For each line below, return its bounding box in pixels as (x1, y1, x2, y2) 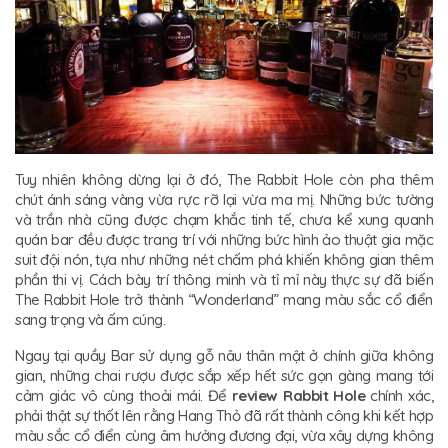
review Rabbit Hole (231, 385, 366, 405)
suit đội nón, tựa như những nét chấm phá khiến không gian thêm (15, 249, 433, 269)
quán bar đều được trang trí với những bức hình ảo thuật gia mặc (15, 229, 433, 249)
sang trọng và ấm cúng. (15, 309, 165, 329)
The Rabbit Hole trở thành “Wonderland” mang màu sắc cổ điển (15, 289, 433, 309)
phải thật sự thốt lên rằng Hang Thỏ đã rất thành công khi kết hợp (15, 405, 433, 425)
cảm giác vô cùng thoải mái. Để (15, 385, 232, 405)
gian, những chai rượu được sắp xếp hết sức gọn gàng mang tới (15, 365, 433, 385)
